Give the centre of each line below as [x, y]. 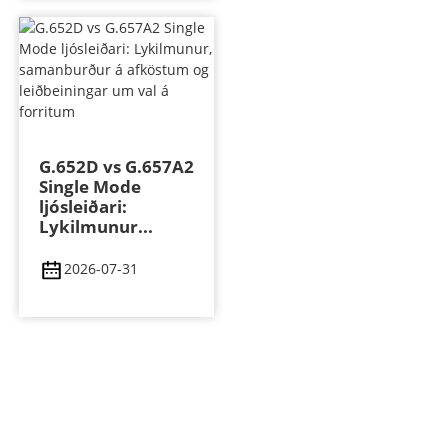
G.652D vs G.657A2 [116, 167]
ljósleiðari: [82, 207]
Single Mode [89, 187]
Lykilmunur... [95, 227]
